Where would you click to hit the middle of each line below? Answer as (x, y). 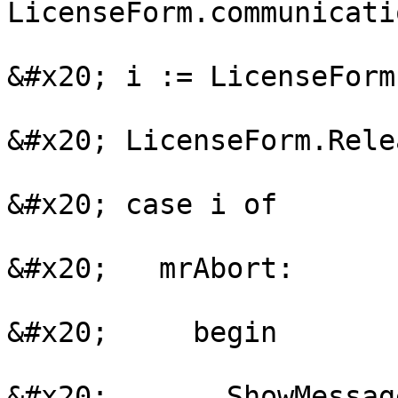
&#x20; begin (142, 332)
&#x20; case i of (142, 204)
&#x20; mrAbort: (151, 268)
